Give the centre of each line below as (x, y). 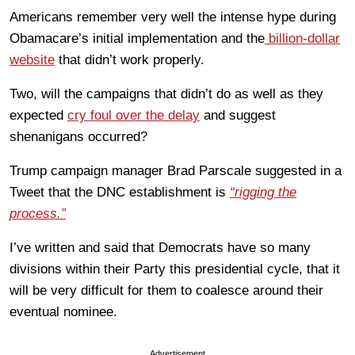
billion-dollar (302, 39)
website (32, 60)
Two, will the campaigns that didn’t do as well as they (166, 94)
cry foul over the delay (134, 116)
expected (38, 116)
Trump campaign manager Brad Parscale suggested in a (176, 171)
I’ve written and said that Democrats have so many (160, 248)
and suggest (238, 116)
